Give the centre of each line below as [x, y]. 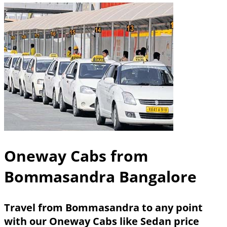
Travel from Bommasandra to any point [103, 207]
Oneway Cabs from [76, 156]
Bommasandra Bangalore [100, 177]
